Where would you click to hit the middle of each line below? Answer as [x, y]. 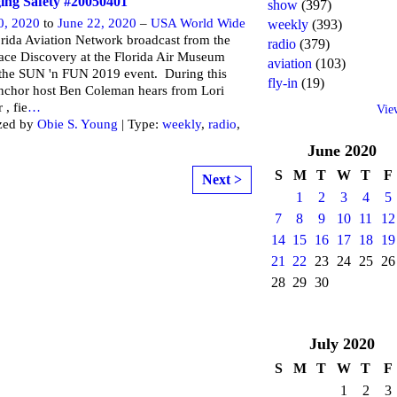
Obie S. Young [78, 124]
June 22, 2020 [97, 23]
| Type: [140, 124]
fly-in [283, 83]
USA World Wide [198, 23]
